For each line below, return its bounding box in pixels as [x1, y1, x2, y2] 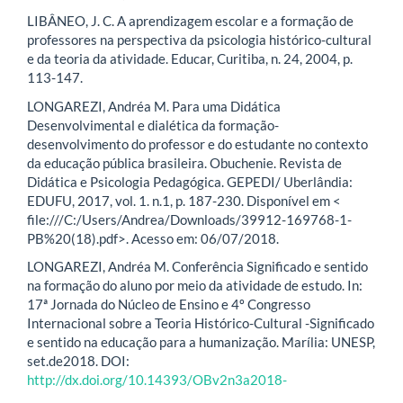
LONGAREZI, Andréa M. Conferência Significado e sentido [27, 258, 368, 275]
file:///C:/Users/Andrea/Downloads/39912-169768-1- [27, 210, 352, 228]
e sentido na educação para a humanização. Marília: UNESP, [27, 334, 375, 351]
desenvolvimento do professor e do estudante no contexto [27, 135, 368, 152]
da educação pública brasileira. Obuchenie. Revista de [27, 154, 342, 171]
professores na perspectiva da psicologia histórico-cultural [27, 31, 372, 49]
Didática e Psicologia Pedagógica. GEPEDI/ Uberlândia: [27, 173, 353, 190]
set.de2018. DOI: [27, 353, 130, 370]
